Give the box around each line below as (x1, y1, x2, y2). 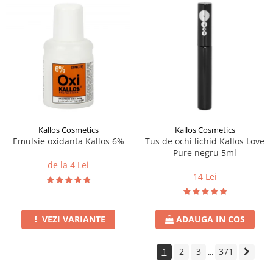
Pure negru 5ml (173, 147, 236, 159)
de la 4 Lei (48, 159, 89, 171)
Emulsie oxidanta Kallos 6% (12, 135, 124, 147)
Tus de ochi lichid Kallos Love (145, 135, 264, 147)
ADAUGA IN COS (175, 213, 245, 225)
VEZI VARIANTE (42, 213, 105, 225)
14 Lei (193, 171, 217, 183)
